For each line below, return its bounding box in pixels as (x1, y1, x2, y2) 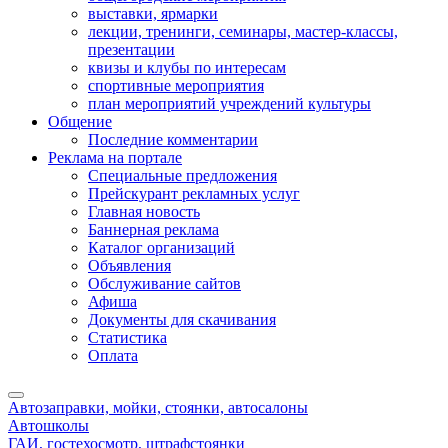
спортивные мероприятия (88, 77, 264, 94)
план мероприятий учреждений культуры (88, 95, 371, 112)
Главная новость (88, 203, 200, 220)
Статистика (88, 329, 167, 346)
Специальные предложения (88, 167, 277, 184)
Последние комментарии (88, 131, 258, 148)
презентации (88, 41, 175, 58)
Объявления (88, 257, 171, 274)
